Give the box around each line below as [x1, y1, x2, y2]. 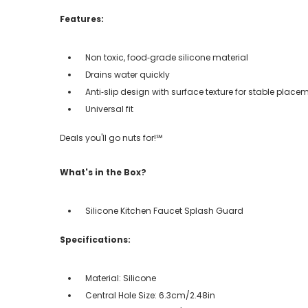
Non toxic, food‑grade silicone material [85, 51, 248, 63]
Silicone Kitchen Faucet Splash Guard [85, 204, 243, 217]
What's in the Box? [60, 166, 146, 178]
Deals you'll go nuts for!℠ [60, 131, 163, 144]
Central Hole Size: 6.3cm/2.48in [85, 289, 215, 301]
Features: [60, 12, 104, 25]
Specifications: [60, 233, 131, 245]
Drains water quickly [85, 68, 170, 80]
